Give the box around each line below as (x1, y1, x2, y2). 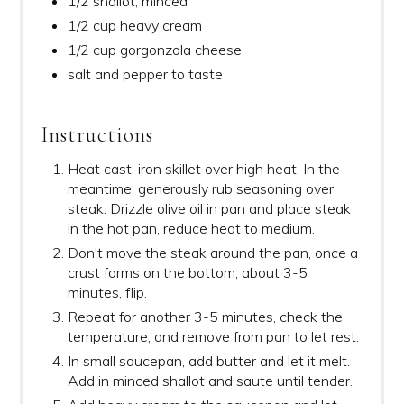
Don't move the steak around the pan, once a (68, 243, 358, 262)
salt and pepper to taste (68, 65, 223, 84)
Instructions (41, 122, 153, 149)
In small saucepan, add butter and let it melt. (68, 352, 350, 371)
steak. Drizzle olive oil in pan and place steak (68, 199, 351, 218)
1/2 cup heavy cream (68, 16, 202, 35)
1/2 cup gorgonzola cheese (68, 41, 242, 60)
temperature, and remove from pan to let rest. (68, 327, 359, 346)
